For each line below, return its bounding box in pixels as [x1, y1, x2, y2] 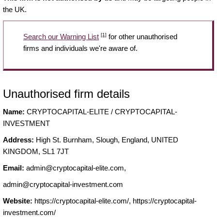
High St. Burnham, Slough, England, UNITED [34, 136, 178, 144]
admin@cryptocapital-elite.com [26, 164, 124, 172]
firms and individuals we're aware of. [23, 44, 138, 52]
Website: [3, 197, 32, 205]
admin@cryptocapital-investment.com [3, 180, 123, 189]
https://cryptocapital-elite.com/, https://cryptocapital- [32, 197, 197, 205]
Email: [3, 164, 24, 172]
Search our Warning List [23, 32, 99, 41]
